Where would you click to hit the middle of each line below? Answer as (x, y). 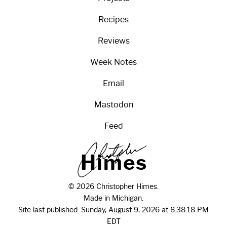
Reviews (113, 41)
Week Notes (113, 62)
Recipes (113, 20)
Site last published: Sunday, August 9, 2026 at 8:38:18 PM (113, 210)
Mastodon (113, 105)
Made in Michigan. (113, 198)
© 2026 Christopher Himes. (113, 186)
